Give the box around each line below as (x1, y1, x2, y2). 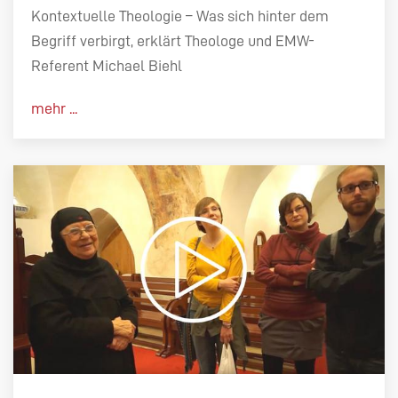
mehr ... (31, 99, 77, 116)
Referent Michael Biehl (31, 57, 182, 74)
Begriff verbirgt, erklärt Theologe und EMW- (31, 32, 314, 49)
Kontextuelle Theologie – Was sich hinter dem (31, 7, 329, 24)
